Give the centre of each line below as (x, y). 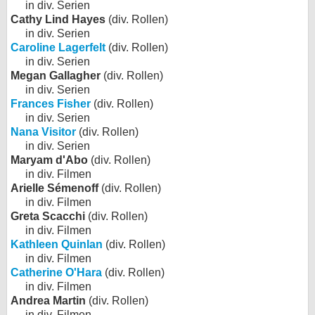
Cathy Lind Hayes (58, 19)
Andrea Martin (48, 301)
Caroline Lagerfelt (58, 47)
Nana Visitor (43, 132)
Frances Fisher (51, 104)
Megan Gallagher (56, 76)
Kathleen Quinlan (57, 244)
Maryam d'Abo (49, 160)
